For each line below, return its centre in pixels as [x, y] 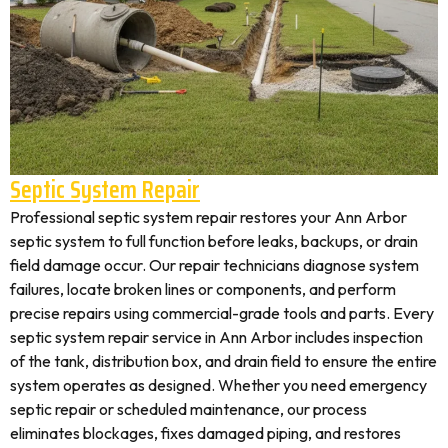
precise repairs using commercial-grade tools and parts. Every [222, 313]
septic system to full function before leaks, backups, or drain [214, 241]
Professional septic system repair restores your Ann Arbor [208, 217]
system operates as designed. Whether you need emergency [218, 385]
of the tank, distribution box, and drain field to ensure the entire [223, 361]
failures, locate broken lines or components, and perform [203, 289]
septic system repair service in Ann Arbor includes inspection [216, 337]
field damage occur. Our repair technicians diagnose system [214, 265]
